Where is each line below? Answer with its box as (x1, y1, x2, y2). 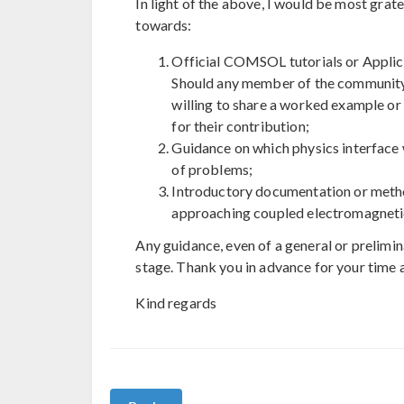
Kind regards (135, 293, 217, 311)
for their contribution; (171, 116, 309, 134)
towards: (135, 15, 192, 33)
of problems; (171, 160, 253, 178)
